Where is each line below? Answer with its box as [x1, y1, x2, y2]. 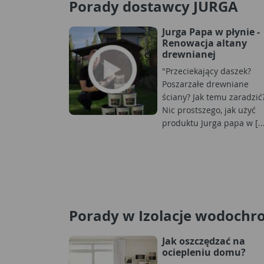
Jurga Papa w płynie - [162, 25, 260, 38]
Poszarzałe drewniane [162, 78, 249, 90]
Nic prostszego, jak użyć [162, 104, 256, 115]
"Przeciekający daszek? [162, 65, 251, 77]
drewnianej [162, 47, 216, 61]
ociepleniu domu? [162, 245, 246, 259]
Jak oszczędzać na [162, 234, 245, 247]
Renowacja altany [162, 36, 247, 49]
